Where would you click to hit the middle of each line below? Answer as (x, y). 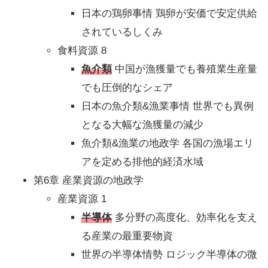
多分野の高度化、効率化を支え (185, 218)
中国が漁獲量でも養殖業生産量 (185, 69)
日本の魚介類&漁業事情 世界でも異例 (167, 106)
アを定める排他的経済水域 (142, 162)
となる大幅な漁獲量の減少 (142, 125)
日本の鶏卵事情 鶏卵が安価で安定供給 (169, 14)
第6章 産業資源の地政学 (89, 181)
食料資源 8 (82, 51)
